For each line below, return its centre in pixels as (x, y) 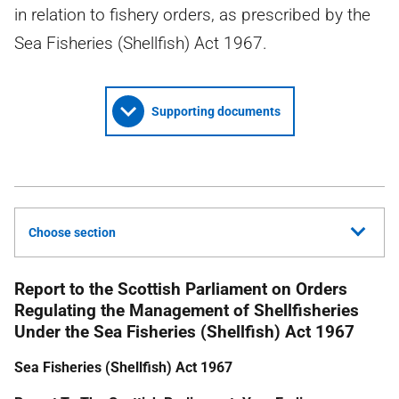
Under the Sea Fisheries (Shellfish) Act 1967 (184, 332)
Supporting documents (216, 111)
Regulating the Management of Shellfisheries (187, 310)
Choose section (72, 232)
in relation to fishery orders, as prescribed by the (192, 15)
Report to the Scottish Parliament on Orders (181, 289)
